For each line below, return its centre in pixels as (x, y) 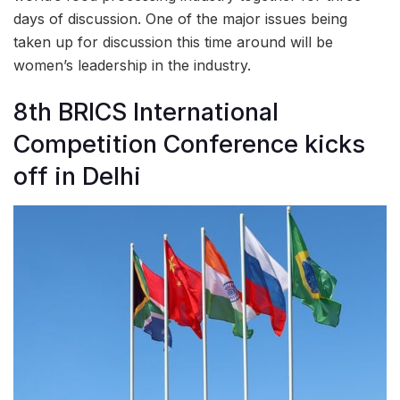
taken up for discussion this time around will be (173, 42)
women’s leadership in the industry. (132, 65)
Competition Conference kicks (189, 145)
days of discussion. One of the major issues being (180, 18)
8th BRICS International (146, 112)
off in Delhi (77, 177)
